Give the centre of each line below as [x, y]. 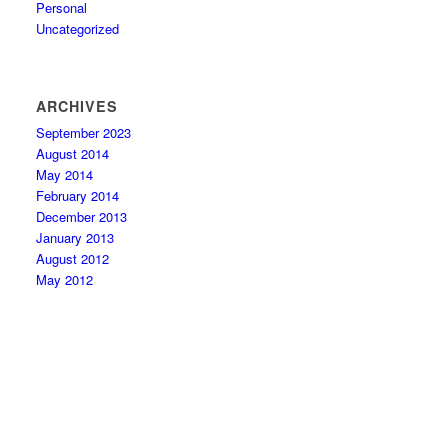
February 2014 [78, 195]
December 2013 [82, 216]
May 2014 [65, 174]
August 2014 [73, 153]
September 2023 [84, 132]
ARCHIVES [77, 106]
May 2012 [65, 279]
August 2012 [73, 258]
